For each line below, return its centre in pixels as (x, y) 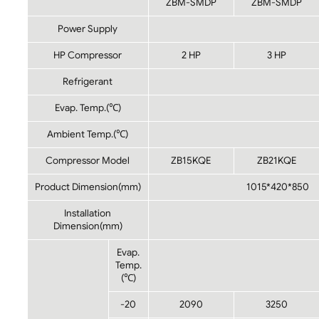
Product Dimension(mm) (88, 187)
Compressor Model (88, 160)
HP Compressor (88, 55)
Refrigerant (88, 81)
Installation (88, 213)
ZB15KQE (191, 160)
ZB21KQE (277, 160)
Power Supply (88, 28)
